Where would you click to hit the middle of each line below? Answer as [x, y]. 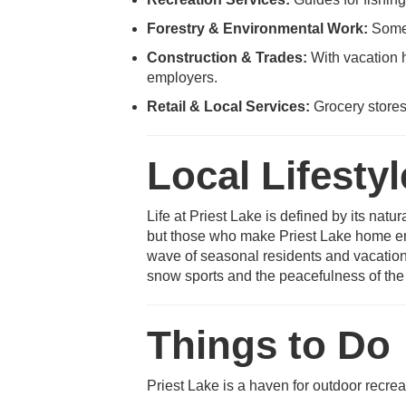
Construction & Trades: [227, 58]
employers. [182, 77]
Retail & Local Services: [228, 106]
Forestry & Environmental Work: [257, 29]
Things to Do [269, 345]
